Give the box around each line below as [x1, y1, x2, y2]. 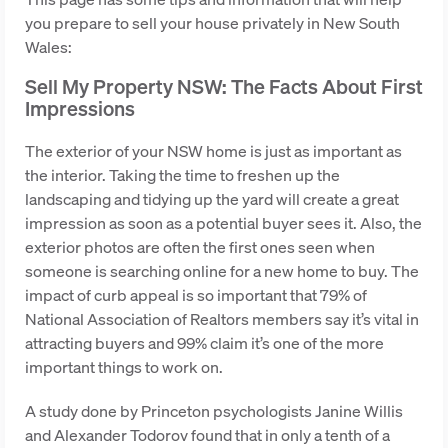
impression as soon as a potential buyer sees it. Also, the [25, 212, 422, 234]
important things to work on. [25, 356, 223, 378]
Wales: [25, 36, 72, 58]
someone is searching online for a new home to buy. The [25, 260, 419, 282]
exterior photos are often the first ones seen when [25, 236, 375, 258]
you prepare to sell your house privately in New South [25, 12, 400, 34]
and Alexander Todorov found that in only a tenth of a [25, 424, 390, 446]
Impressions [25, 95, 135, 122]
